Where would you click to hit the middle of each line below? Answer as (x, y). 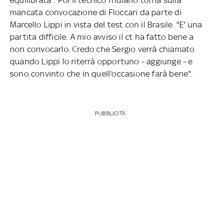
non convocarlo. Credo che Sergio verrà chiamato (102, 49)
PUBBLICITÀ (110, 113)
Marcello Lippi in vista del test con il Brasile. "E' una (106, 24)
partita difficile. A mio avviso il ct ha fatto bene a (102, 37)
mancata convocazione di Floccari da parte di (96, 12)
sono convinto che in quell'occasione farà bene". (101, 73)
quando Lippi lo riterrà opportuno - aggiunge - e (101, 61)
